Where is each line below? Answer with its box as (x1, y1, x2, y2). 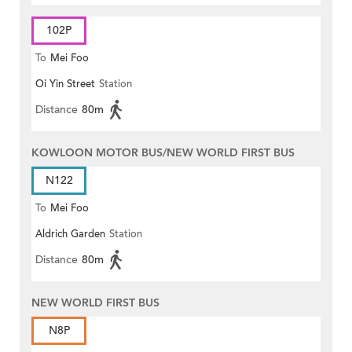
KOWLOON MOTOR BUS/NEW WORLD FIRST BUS (31, 145, 295, 160)
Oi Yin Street (35, 76, 95, 91)
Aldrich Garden (35, 226, 105, 241)
